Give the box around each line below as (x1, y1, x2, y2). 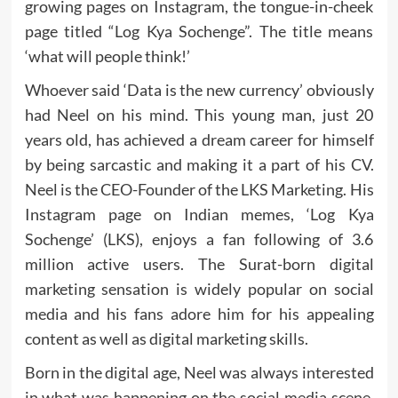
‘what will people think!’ (24, 46, 190, 67)
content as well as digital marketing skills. (24, 329, 308, 349)
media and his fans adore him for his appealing (24, 304, 374, 324)
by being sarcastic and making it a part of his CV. (24, 155, 374, 175)
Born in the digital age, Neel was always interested (24, 362, 374, 383)
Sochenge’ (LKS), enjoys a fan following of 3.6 (24, 229, 374, 250)
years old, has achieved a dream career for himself (24, 130, 374, 150)
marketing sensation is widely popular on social (24, 279, 374, 299)
